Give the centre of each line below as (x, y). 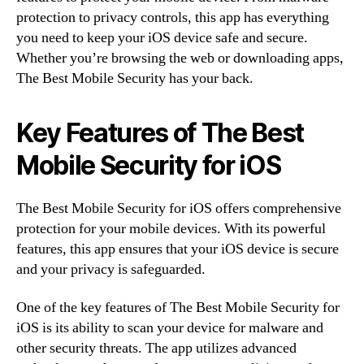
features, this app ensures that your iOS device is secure (178, 249)
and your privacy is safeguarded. (111, 269)
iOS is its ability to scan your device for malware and (170, 328)
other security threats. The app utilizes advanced (156, 348)
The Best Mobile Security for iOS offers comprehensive (179, 208)
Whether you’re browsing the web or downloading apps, (180, 58)
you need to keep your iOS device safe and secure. (162, 37)
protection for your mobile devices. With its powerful (171, 228)
